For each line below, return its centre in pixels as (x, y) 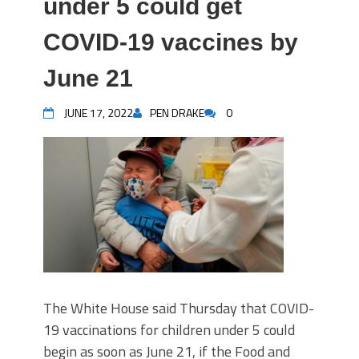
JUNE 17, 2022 (99, 113)
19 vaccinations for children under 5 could (169, 330)
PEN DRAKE (177, 113)
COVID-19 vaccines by (171, 42)
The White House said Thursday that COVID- (179, 308)
